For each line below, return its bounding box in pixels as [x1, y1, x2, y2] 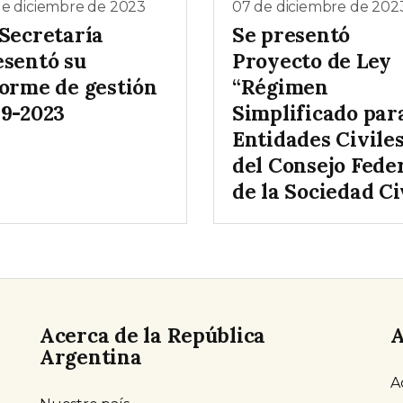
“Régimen [232, 74, 328, 101]
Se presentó [232, 22, 351, 49]
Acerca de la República [40, 322, 266, 349]
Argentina [40, 344, 142, 371]
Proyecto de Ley [232, 48, 392, 75]
